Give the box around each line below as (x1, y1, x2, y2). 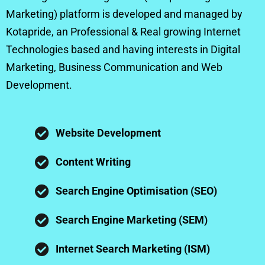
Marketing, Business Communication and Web (6, 61, 222, 74)
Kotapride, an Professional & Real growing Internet (6, 25, 241, 38)
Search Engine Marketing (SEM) (56, 213, 208, 226)
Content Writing (56, 155, 131, 168)
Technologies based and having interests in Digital (6, 43, 240, 56)
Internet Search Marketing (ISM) (56, 242, 210, 255)
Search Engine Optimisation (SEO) (56, 184, 217, 197)
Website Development (56, 126, 161, 139)
